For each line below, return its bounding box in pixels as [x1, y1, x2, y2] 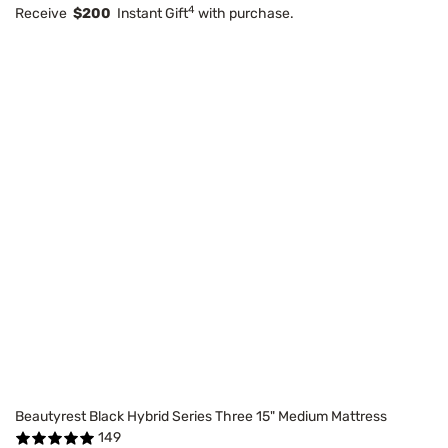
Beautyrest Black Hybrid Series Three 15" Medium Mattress [15, 408, 387, 426]
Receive [15, 4, 73, 22]
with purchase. [195, 4, 294, 22]
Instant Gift [111, 4, 188, 22]
